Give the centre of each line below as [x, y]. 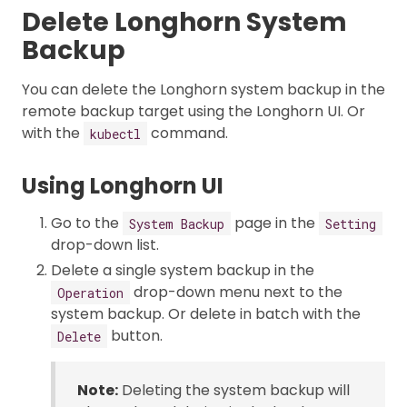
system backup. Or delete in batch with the [206, 314]
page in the [275, 223]
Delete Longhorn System [184, 23]
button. [135, 336]
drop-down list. [105, 245]
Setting [351, 223]
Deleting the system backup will [234, 391]
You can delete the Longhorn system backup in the [203, 90]
